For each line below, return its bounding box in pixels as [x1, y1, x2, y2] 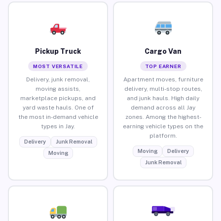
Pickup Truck [35, 47, 81, 55]
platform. [149, 132, 177, 139]
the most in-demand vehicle [18, 113, 98, 120]
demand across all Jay [131, 104, 195, 111]
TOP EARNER [145, 63, 182, 69]
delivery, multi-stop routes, [124, 85, 202, 92]
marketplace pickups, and [20, 94, 96, 102]
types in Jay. [41, 122, 75, 130]
